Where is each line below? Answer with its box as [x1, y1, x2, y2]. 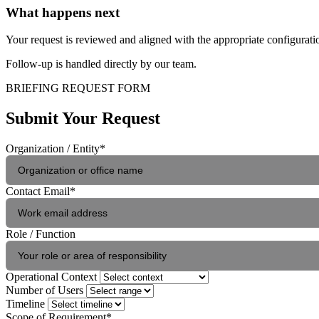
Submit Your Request [6, 109, 160, 128]
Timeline [6, 298, 45, 310]
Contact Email [6, 185, 70, 198]
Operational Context [6, 271, 97, 283]
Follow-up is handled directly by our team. [6, 58, 197, 70]
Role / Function [6, 228, 75, 241]
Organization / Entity [6, 142, 100, 155]
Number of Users [6, 284, 83, 297]
